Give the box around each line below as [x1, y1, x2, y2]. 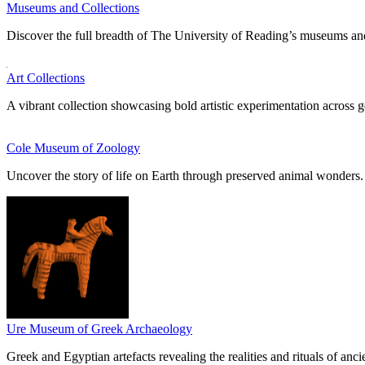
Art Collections [7, 71, 85, 85]
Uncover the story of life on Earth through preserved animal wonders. [7, 169, 363, 182]
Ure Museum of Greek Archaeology [7, 322, 192, 336]
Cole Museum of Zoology [7, 141, 140, 155]
